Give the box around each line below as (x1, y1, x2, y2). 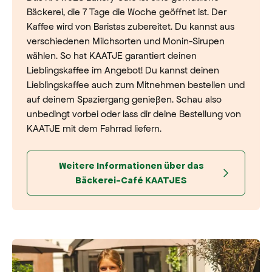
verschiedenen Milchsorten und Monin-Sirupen (27, 35, 225, 47)
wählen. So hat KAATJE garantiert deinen (27, 50, 197, 61)
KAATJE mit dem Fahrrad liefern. (27, 123, 164, 134)
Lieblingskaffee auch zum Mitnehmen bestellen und (27, 79, 245, 90)
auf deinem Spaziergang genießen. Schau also (27, 93, 222, 105)
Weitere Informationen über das (58, 160, 204, 171)
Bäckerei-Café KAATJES (75, 175, 187, 185)
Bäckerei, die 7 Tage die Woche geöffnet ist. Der (27, 6, 226, 18)
